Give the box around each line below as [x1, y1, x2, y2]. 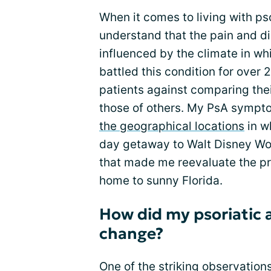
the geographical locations [99, 119, 244, 133]
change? [99, 224, 163, 243]
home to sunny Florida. [99, 174, 223, 188]
